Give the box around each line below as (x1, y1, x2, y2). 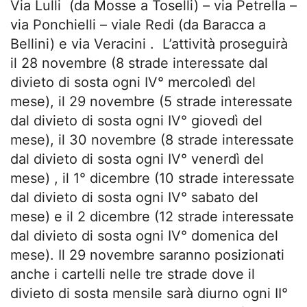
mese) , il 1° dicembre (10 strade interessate (10, 169, 295, 186)
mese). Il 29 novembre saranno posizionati (10, 246, 284, 263)
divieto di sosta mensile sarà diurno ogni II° (10, 284, 288, 302)
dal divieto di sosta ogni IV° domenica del (10, 227, 278, 244)
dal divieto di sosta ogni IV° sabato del (10, 188, 258, 206)
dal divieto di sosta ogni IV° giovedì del (10, 112, 262, 129)
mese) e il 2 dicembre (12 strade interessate (10, 208, 294, 225)
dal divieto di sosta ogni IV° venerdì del (10, 150, 264, 167)
